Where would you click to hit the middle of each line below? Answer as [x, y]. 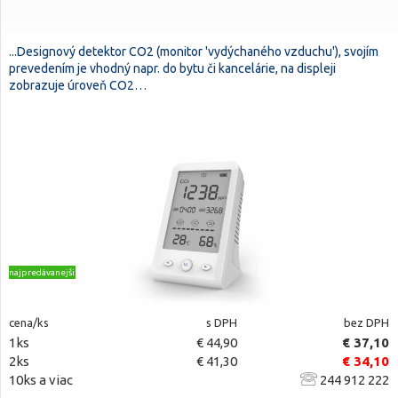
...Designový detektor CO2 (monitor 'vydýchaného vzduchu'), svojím [194, 52]
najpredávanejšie [44, 272]
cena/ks [29, 322]
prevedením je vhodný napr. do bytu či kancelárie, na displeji [172, 68]
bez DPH [366, 322]
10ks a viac [41, 380]
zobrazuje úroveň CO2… [78, 85]
